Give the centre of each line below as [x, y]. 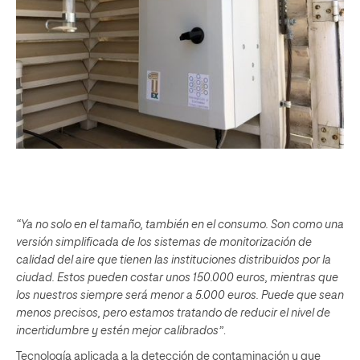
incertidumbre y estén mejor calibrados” [120, 331]
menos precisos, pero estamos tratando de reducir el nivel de [173, 313]
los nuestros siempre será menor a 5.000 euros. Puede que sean [180, 295]
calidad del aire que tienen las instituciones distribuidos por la [174, 260]
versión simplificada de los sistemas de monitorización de [164, 242]
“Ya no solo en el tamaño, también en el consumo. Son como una [180, 225]
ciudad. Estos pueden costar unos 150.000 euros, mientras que [177, 278]
